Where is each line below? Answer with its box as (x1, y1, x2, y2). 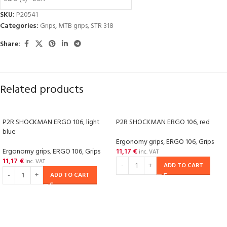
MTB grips (58, 20, 88, 32)
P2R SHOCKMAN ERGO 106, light (3, 117, 100, 128)
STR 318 (91, 20, 113, 32)
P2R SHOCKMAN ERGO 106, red (116, 117, 210, 128)
